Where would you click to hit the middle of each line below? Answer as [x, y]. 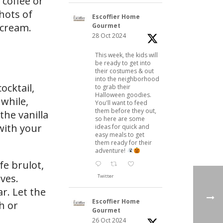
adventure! [111, 150]
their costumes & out [124, 71]
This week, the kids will [126, 55]
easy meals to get [120, 134]
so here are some [120, 118]
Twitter [106, 176]
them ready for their [123, 142]
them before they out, [126, 111]
